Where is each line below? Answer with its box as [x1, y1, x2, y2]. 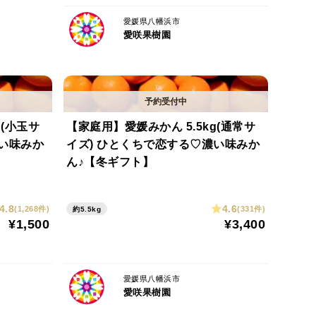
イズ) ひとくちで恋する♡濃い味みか [66, 138, 260, 150]
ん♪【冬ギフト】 [66, 156, 154, 168]
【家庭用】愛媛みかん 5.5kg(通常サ [66, 121, 255, 133]
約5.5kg [73, 205, 101, 213]
